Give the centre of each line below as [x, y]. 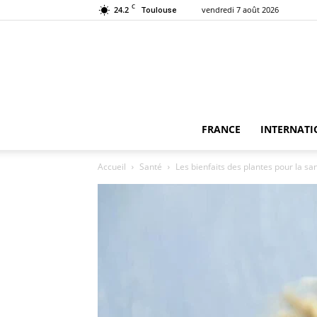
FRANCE [221, 129]
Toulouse [159, 10]
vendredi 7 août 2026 [240, 10]
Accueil [112, 167]
